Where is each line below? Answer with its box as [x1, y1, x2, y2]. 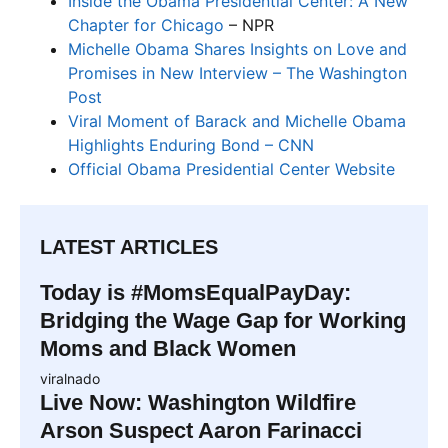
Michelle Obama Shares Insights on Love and [68, 38, 407, 59]
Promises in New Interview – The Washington [68, 62, 407, 83]
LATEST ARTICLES [40, 235, 218, 258]
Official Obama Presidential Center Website [68, 158, 395, 179]
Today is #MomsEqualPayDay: [40, 279, 351, 305]
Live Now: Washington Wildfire [40, 389, 356, 415]
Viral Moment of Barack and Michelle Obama [68, 110, 406, 131]
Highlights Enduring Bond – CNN [68, 134, 314, 155]
